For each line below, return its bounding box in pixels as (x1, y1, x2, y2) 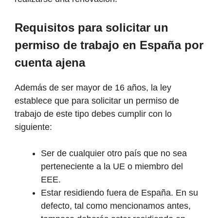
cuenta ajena (15, 56, 85, 70)
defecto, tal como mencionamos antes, (41, 201, 191, 211)
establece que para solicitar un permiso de (15, 96, 179, 106)
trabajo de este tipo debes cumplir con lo (15, 109, 172, 119)
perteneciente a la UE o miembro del (41, 162, 183, 172)
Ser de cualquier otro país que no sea (41, 148, 187, 159)
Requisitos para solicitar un (15, 21, 168, 35)
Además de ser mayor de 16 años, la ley (15, 83, 171, 93)
